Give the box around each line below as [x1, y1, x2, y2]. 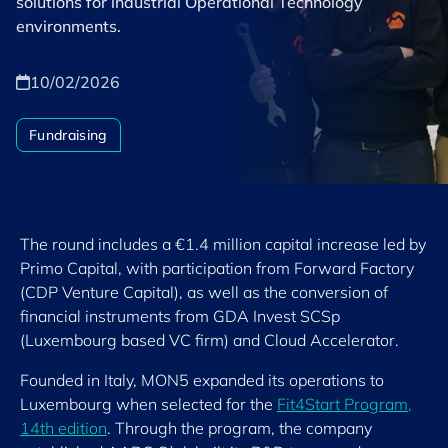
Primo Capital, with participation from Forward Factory [20, 258, 414, 278]
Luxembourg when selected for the [20, 394, 277, 414]
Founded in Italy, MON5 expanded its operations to [20, 370, 384, 390]
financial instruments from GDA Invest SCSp [20, 306, 340, 326]
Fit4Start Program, [277, 394, 412, 414]
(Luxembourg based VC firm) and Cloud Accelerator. [20, 330, 399, 350]
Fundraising [29, 126, 108, 144]
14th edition [20, 418, 107, 438]
